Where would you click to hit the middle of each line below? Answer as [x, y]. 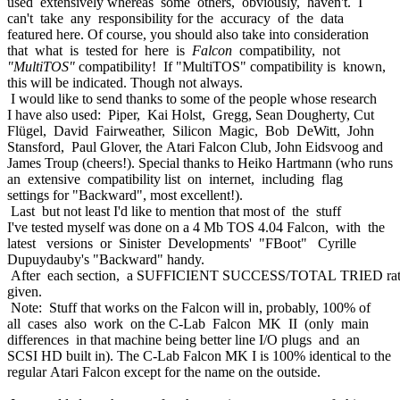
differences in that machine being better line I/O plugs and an [183, 339]
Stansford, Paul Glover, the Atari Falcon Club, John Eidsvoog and [195, 146]
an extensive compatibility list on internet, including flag [175, 179]
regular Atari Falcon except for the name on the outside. [164, 371]
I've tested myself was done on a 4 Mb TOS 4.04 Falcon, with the [196, 227]
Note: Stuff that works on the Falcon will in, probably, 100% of [189, 307]
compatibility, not [286, 50]
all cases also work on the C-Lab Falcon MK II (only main [188, 323]
